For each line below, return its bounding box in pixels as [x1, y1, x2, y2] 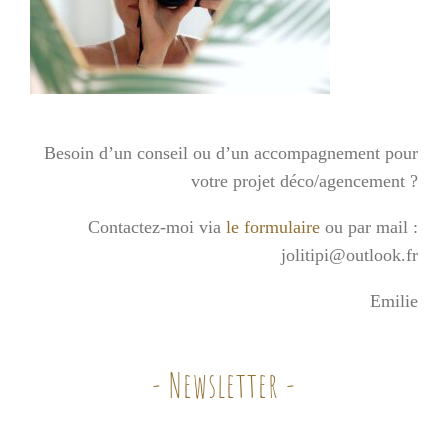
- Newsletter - [152, 364, 296, 407]
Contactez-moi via [88, 217, 226, 238]
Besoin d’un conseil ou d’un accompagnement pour [44, 143, 418, 164]
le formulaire [226, 217, 320, 238]
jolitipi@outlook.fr [281, 245, 418, 266]
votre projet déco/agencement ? [191, 171, 418, 192]
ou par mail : [320, 217, 418, 238]
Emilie [370, 291, 418, 312]
